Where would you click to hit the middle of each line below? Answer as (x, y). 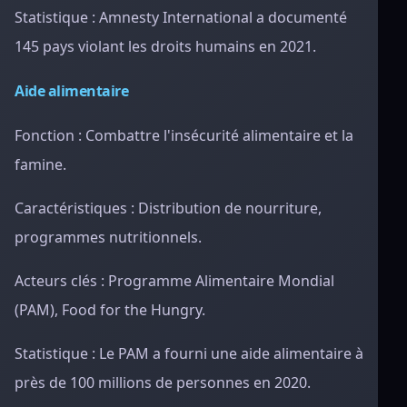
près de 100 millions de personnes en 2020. (163, 382)
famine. (40, 164)
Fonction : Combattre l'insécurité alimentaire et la (184, 135)
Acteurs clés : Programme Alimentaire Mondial (174, 281)
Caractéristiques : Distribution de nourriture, (168, 208)
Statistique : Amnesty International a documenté (181, 17)
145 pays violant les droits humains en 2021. (165, 46)
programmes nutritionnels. (108, 237)
